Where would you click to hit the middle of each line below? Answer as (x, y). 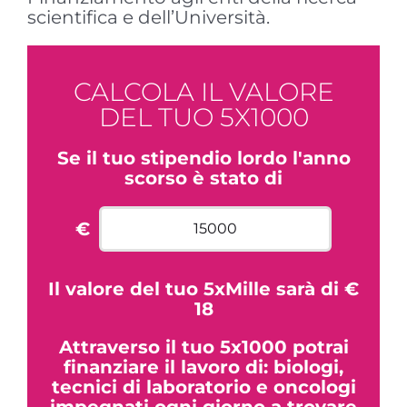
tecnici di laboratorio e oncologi (203, 387)
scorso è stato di (203, 178)
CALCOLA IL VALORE (203, 91)
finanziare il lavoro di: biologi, (203, 367)
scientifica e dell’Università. (148, 18)
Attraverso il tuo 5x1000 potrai (203, 347)
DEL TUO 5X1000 (203, 117)
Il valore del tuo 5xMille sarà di (196, 288)
